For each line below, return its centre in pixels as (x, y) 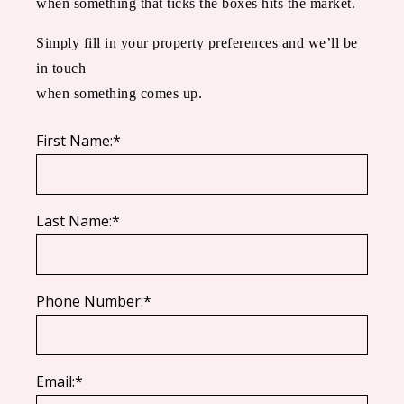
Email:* (60, 382)
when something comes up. (119, 94)
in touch (61, 69)
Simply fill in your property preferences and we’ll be (197, 43)
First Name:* (78, 141)
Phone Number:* (94, 302)
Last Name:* (78, 221)
